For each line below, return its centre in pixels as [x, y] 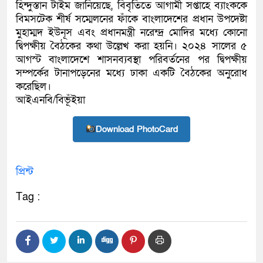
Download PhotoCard [136, 129]
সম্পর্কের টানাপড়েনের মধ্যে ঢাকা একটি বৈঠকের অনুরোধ [131, 73]
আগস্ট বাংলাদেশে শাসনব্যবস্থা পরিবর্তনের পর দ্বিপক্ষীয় [131, 59]
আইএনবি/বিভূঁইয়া [50, 100]
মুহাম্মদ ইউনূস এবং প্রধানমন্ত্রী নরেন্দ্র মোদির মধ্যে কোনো [131, 32]
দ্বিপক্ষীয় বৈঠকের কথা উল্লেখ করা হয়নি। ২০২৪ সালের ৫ [131, 46]
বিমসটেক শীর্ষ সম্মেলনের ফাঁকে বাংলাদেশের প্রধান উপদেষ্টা [131, 19]
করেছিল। [33, 86]
